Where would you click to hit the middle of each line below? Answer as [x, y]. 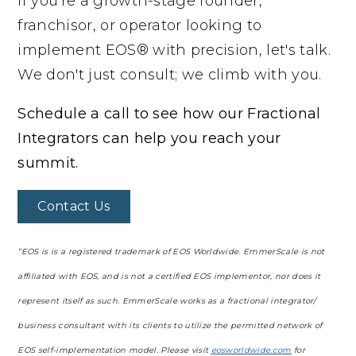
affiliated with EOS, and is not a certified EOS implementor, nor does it [169, 276]
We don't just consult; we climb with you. [170, 74]
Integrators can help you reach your [149, 138]
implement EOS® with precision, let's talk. [174, 50]
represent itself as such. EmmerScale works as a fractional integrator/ [167, 300]
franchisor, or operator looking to [140, 25]
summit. [48, 163]
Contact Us [74, 206]
